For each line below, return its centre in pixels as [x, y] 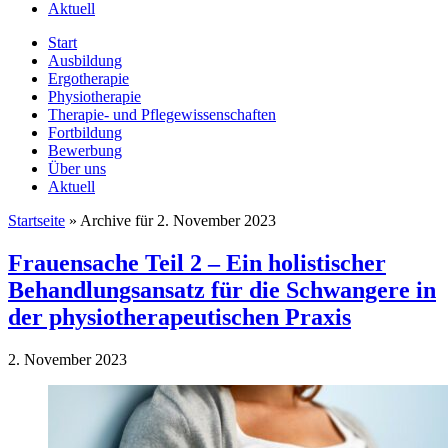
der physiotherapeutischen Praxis [179, 316]
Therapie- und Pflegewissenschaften [162, 114]
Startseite [36, 220]
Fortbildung [85, 132]
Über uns [77, 168]
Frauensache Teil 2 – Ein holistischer [197, 262]
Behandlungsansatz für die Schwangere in [222, 289]
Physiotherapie [94, 96]
